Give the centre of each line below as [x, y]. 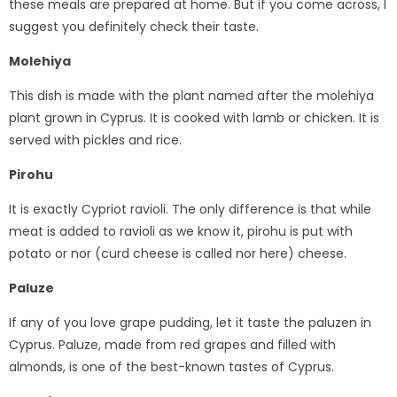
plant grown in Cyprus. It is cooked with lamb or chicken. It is [194, 118]
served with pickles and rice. [95, 140]
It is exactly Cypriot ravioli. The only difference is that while [190, 210]
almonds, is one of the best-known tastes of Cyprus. [171, 367]
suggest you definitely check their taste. [134, 27]
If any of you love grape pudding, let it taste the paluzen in [190, 323]
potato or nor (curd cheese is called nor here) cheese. [178, 254]
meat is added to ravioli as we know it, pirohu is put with [181, 232]
